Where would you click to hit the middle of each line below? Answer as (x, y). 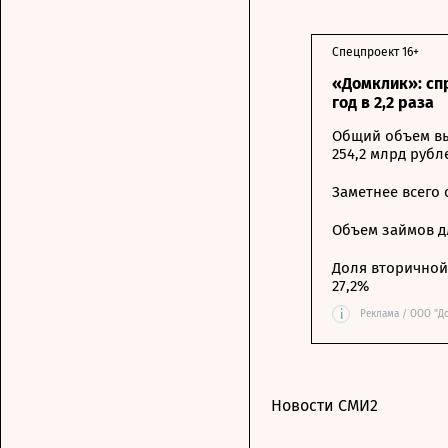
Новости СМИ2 (324, 405)
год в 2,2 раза (383, 102)
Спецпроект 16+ (375, 52)
